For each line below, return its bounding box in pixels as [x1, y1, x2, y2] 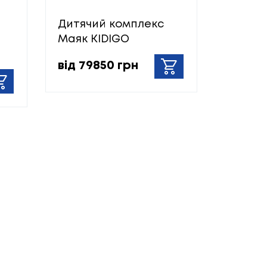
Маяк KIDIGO [58, 34, 129, 44]
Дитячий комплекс [58, 19, 164, 29]
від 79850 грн [58, 60, 138, 72]
